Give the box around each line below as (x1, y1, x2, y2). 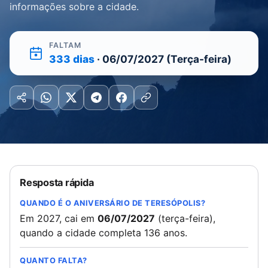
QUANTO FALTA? (20, 256, 87, 265)
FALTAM (49, 41, 81, 50)
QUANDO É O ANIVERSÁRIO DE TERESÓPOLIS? (20, 199, 206, 208)
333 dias (49, 53, 95, 65)
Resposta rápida (20, 176, 94, 188)
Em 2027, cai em (20, 212, 98, 224)
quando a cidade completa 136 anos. (20, 227, 187, 239)
